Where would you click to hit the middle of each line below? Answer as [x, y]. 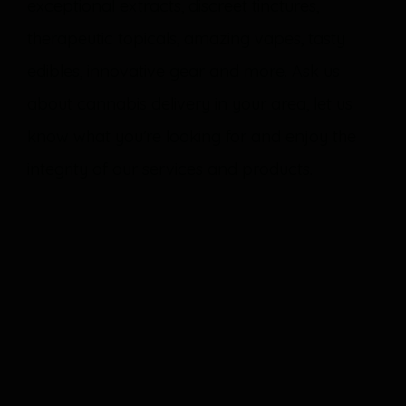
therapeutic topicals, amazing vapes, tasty [186, 39]
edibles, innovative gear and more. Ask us [184, 71]
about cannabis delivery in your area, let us [190, 104]
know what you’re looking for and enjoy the [192, 136]
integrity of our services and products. [170, 169]
